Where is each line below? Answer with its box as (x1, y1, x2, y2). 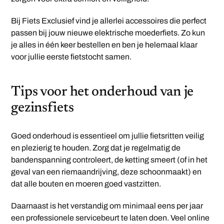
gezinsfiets (11, 101, 74, 115)
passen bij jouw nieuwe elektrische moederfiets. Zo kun (11, 28, 205, 37)
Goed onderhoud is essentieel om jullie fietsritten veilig (11, 131, 204, 140)
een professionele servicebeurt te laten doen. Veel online (11, 213, 210, 222)
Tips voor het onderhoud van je (11, 85, 194, 99)
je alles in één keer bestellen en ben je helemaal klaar (11, 40, 198, 49)
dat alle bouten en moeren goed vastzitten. (11, 179, 161, 188)
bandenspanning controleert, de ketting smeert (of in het (11, 155, 208, 164)
